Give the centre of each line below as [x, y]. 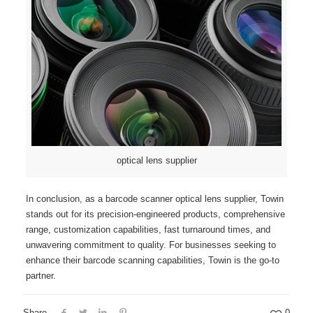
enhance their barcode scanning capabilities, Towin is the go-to [152, 260]
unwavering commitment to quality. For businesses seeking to [151, 245]
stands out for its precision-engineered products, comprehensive [155, 214]
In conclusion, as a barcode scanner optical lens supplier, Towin [154, 198]
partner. [41, 275]
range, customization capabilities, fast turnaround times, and [148, 229]
